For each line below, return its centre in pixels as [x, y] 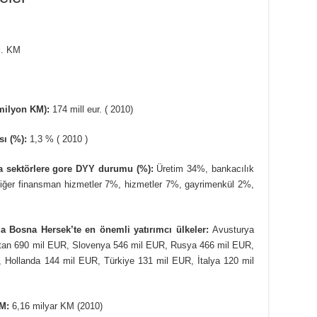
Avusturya [231, 229]
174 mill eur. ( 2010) [93, 109]
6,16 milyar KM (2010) [56, 306]
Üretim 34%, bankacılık [204, 168]
